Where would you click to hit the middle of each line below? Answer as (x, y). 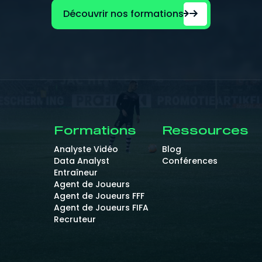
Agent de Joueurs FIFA (101, 208)
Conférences (190, 161)
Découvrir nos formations (123, 14)
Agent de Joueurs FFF (99, 196)
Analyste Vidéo (86, 149)
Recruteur (75, 219)
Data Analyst (82, 161)
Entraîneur (76, 173)
